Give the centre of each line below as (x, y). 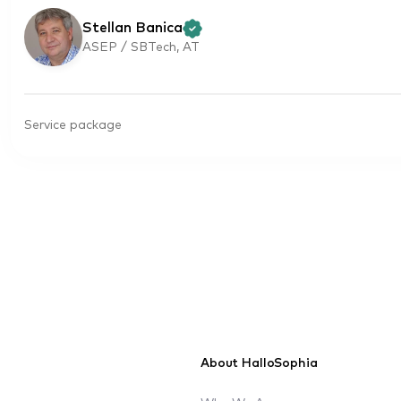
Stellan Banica (132, 28)
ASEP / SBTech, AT (141, 48)
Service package (73, 125)
